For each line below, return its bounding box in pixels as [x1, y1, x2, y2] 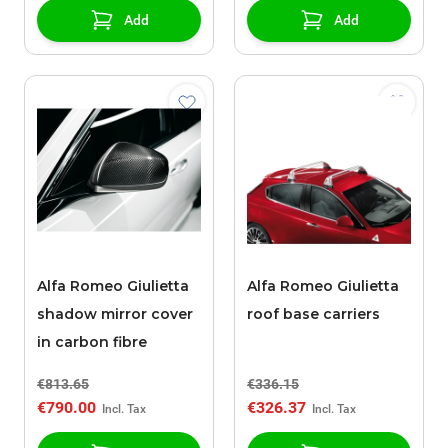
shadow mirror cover [37, 305, 193, 324]
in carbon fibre [37, 333, 147, 352]
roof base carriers [247, 305, 380, 324]
